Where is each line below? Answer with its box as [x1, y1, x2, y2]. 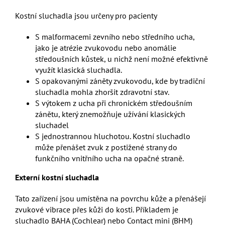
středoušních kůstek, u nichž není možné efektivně [35, 54, 208, 64]
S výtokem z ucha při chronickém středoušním [35, 98, 192, 108]
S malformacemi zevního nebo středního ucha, [35, 32, 194, 42]
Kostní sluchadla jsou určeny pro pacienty [15, 11, 157, 21]
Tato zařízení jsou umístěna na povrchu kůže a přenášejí [15, 193, 206, 203]
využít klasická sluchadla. [35, 65, 122, 75]
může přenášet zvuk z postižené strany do [35, 142, 177, 152]
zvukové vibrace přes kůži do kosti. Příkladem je [15, 204, 178, 214]
